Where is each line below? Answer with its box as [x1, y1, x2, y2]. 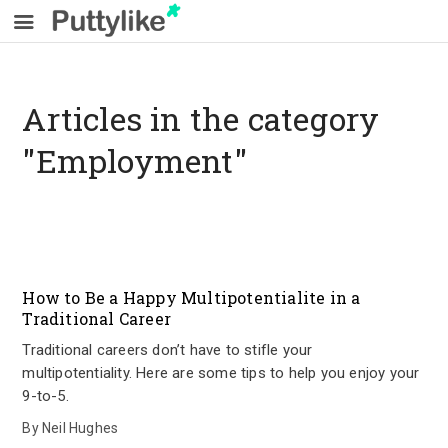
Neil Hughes [42, 420, 119, 436]
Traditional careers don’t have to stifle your [22, 341, 313, 359]
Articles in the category [22, 97, 380, 140]
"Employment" [22, 139, 247, 182]
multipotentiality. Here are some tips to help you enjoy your [22, 364, 420, 382]
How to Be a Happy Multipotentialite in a [22, 287, 361, 308]
